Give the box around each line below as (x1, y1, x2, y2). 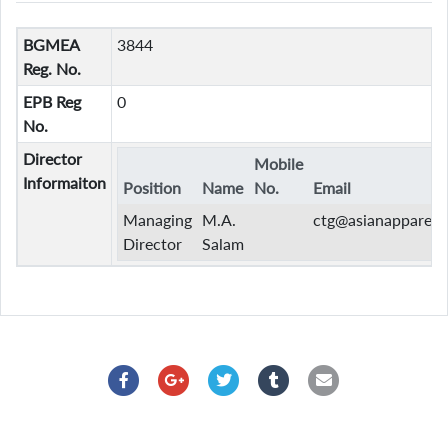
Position (122, 178, 181, 198)
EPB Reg (22, 92, 81, 112)
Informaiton (22, 173, 106, 193)
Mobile (253, 154, 303, 174)
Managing (122, 210, 192, 230)
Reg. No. (22, 59, 81, 79)
